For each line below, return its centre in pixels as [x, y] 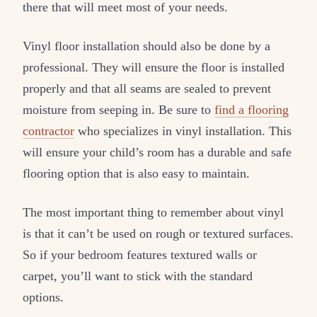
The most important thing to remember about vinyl [153, 212]
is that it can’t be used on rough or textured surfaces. [158, 233]
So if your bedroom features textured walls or [140, 254]
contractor [48, 131]
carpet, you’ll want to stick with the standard [138, 276]
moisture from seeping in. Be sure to [119, 109]
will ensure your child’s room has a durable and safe [157, 152]
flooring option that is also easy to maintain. [136, 173]
